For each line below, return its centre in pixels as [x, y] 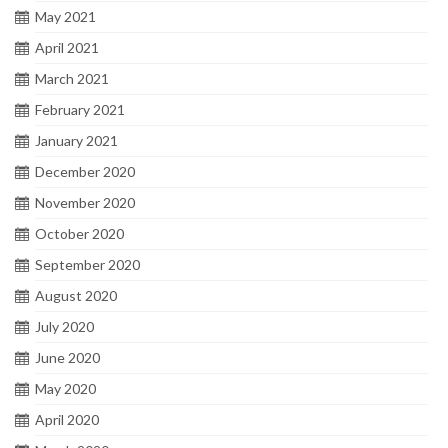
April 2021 [67, 48]
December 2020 [85, 172]
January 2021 [76, 141]
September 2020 [87, 265]
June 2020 [67, 358]
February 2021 [80, 110]
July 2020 [64, 327]
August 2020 [76, 296]
